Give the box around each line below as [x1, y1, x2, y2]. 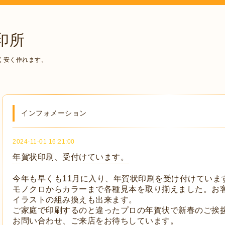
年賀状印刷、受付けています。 [13, 153, 129, 161]
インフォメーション [21, 109, 87, 117]
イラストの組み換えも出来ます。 [13, 195, 137, 204]
